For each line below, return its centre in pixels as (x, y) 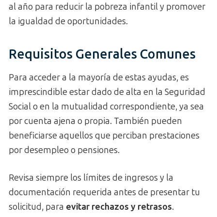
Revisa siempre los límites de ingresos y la (91, 178)
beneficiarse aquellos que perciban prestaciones (104, 136)
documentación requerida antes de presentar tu (104, 193)
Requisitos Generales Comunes (102, 54)
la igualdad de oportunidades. (68, 22)
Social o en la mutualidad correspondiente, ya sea (106, 107)
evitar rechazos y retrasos (119, 207)
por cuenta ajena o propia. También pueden (95, 121)
